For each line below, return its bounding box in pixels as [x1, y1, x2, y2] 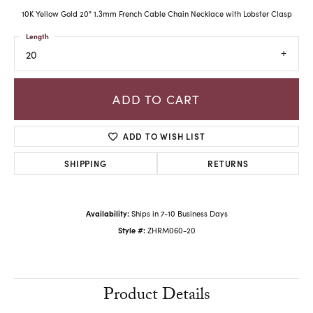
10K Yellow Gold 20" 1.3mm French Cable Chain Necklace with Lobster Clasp [21, 8, 292, 20]
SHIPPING [64, 157, 107, 170]
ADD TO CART [112, 90, 201, 108]
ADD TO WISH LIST [122, 130, 205, 143]
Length [26, 31, 49, 42]
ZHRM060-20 [147, 225, 196, 236]
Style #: [117, 225, 145, 236]
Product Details [103, 282, 210, 312]
